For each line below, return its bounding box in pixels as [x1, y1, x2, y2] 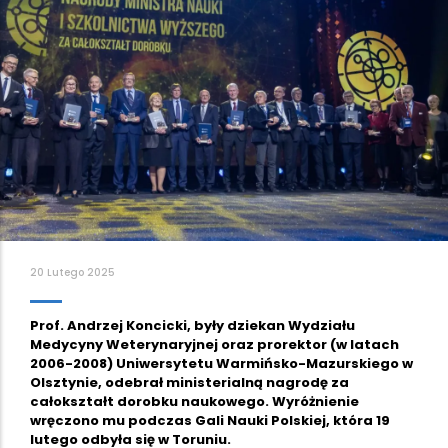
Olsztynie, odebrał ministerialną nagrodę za [30, 372, 349, 392]
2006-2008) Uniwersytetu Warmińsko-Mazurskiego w [30, 353, 413, 373]
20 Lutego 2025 [30, 264, 115, 280]
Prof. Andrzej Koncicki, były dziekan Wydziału [30, 315, 355, 335]
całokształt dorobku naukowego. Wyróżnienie [30, 391, 359, 411]
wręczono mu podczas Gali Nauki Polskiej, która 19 [30, 410, 390, 430]
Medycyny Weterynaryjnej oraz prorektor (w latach [30, 334, 399, 354]
